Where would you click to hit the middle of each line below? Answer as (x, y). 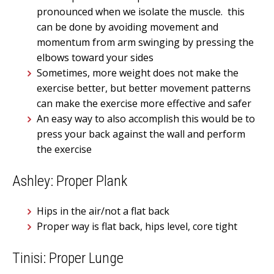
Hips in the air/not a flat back (103, 211)
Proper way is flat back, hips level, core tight (137, 227)
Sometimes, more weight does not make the (138, 73)
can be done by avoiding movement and (128, 27)
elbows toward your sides (95, 58)
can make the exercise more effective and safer (144, 104)
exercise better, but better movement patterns (144, 88)
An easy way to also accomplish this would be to (146, 119)
